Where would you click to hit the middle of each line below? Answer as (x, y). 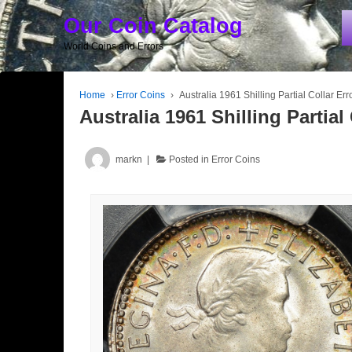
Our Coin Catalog (153, 26)
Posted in (189, 159)
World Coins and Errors (113, 46)
